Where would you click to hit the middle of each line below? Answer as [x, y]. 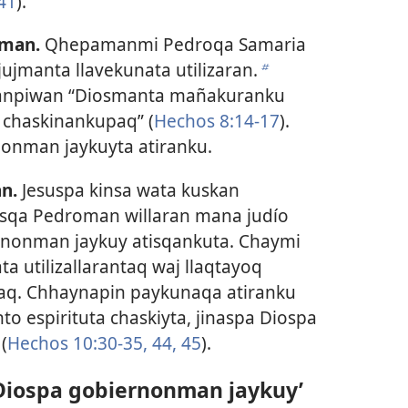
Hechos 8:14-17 [216, 121]
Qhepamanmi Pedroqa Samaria [173, 45]
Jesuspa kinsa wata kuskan [128, 189]
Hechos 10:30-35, [77, 342]
